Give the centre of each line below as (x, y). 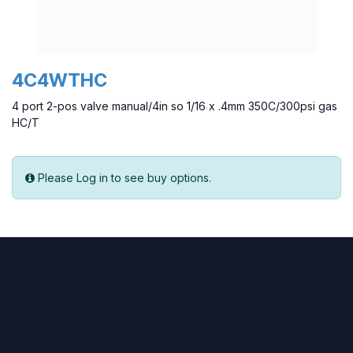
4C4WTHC (59, 80)
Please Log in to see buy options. (124, 178)
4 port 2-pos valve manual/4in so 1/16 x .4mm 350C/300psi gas (175, 106)
